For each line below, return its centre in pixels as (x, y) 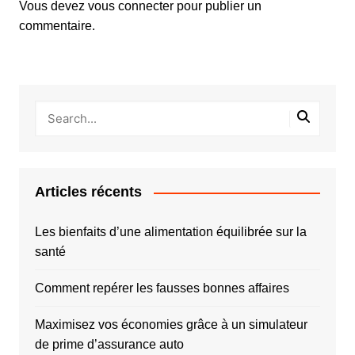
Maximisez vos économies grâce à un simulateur (171, 325)
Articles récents (88, 192)
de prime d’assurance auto (109, 345)
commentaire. (57, 26)
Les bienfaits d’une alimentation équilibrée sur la (170, 232)
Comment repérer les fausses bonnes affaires (162, 288)
